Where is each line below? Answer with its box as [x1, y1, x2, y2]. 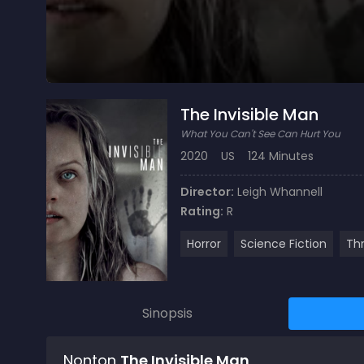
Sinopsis [142, 303, 193, 323]
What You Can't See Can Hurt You [180, 127, 341, 141]
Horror [187, 236, 222, 252]
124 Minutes [248, 148, 314, 164]
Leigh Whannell [237, 184, 323, 200]
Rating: [180, 203, 224, 219]
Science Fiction [240, 236, 327, 252]
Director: [180, 184, 235, 200]
